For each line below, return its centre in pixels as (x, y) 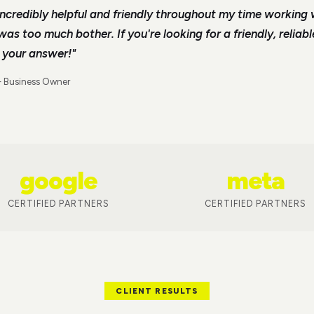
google (59, 180)
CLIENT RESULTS (157, 291)
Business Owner (37, 81)
